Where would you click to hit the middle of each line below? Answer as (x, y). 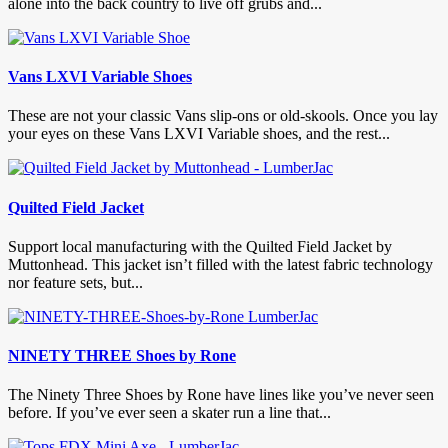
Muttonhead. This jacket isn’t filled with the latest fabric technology (220, 264)
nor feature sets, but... (75, 282)
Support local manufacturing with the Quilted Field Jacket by (200, 246)
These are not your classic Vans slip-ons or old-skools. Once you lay (223, 116)
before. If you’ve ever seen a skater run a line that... (169, 413)
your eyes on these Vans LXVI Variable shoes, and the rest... (199, 134)
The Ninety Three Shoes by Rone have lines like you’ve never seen (221, 395)
